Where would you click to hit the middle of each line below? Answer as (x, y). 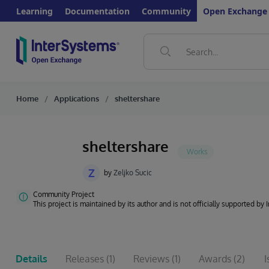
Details (32, 259)
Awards (215, 259)
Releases (85, 259)
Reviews (151, 259)
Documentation (97, 11)
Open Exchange (235, 11)
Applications (77, 98)
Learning (35, 11)
